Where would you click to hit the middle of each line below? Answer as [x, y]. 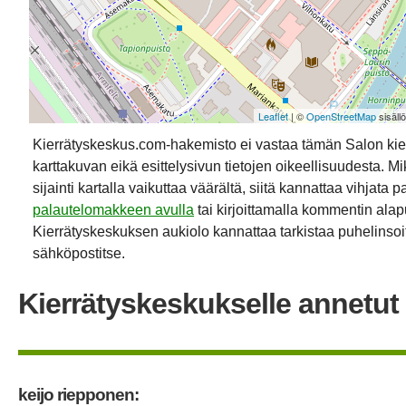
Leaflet [273, 116]
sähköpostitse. [79, 253]
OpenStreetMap [341, 116]
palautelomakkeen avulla [113, 209]
